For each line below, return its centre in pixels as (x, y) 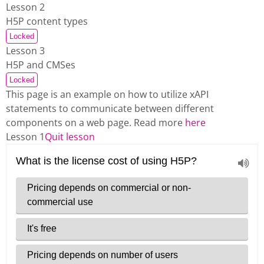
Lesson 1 (25, 137)
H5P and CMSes (41, 65)
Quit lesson (70, 137)
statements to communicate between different (110, 108)
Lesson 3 (25, 51)
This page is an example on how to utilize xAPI (107, 94)
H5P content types (47, 21)
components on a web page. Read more (95, 123)
